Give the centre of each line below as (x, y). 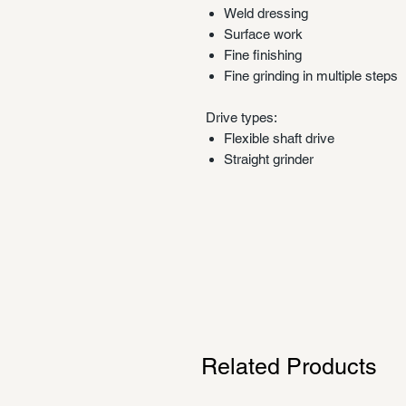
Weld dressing (266, 13)
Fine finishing (263, 54)
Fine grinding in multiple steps (311, 75)
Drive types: (242, 117)
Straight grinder (269, 159)
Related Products (289, 366)
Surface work (263, 34)
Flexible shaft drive (279, 138)
